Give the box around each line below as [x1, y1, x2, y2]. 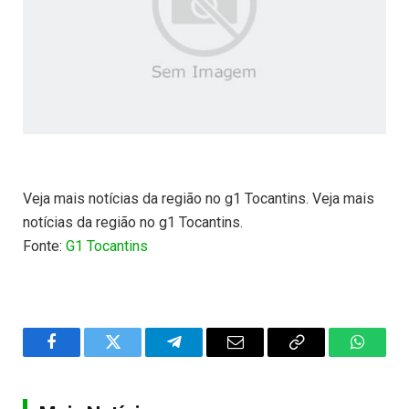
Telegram [173, 347, 235, 364]
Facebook [50, 347, 114, 364]
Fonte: [23, 237, 66, 256]
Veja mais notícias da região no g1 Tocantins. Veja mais [23, 190, 374, 208]
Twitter [111, 347, 159, 364]
